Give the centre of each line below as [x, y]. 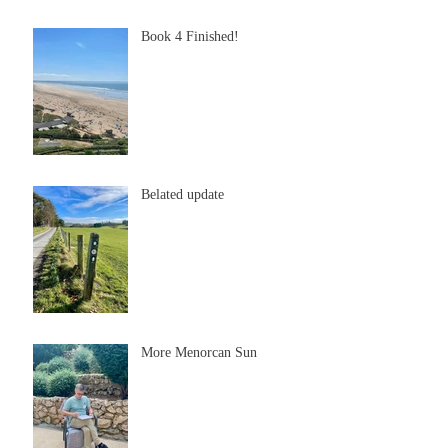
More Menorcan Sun [199, 353]
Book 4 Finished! [190, 37]
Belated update [182, 195]
